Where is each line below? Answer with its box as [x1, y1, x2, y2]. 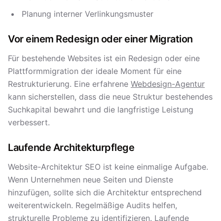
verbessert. [8, 117, 50, 127]
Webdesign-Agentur [131, 79, 205, 89]
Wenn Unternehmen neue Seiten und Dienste [8, 175, 173, 184]
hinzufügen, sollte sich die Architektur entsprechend [8, 187, 202, 197]
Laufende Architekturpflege [8, 142, 134, 153]
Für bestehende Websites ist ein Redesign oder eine [8, 53, 200, 63]
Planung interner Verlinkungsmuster [22, 9, 153, 19]
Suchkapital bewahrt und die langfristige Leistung [8, 105, 193, 114]
